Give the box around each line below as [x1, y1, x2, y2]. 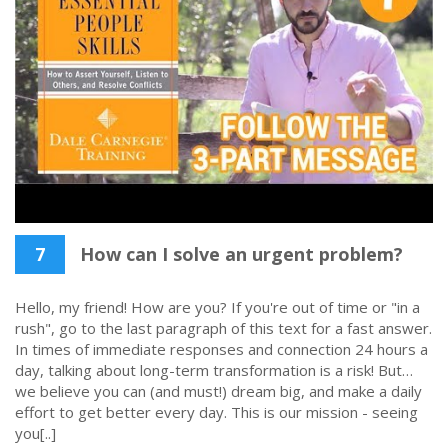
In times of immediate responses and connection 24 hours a [15, 338, 428, 359]
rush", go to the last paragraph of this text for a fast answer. [15, 317, 432, 338]
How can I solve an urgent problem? [75, 241, 403, 266]
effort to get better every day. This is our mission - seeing [15, 401, 418, 422]
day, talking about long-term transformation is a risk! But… [15, 359, 413, 380]
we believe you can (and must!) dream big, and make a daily [15, 380, 422, 401]
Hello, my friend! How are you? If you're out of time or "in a [15, 296, 420, 317]
